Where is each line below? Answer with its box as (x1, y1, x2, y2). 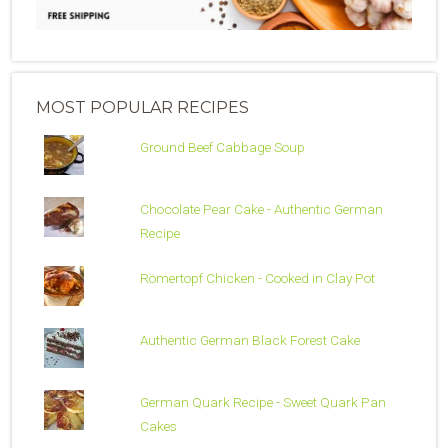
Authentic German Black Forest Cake (139, 332, 360, 348)
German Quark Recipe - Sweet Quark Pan (139, 393, 386, 410)
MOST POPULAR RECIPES (36, 98, 249, 118)
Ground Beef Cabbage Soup (139, 139, 305, 156)
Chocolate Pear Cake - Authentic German (139, 200, 383, 217)
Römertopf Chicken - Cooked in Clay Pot (139, 270, 375, 287)
